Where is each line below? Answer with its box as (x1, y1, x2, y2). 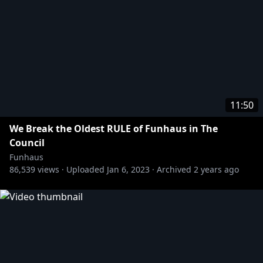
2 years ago (194, 164, 239, 175)
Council (9, 136, 45, 149)
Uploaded (66, 164, 104, 175)
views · (35, 164, 64, 175)
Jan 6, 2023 (107, 164, 150, 175)
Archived (157, 164, 191, 175)
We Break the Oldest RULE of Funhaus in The (9, 122, 218, 135)
